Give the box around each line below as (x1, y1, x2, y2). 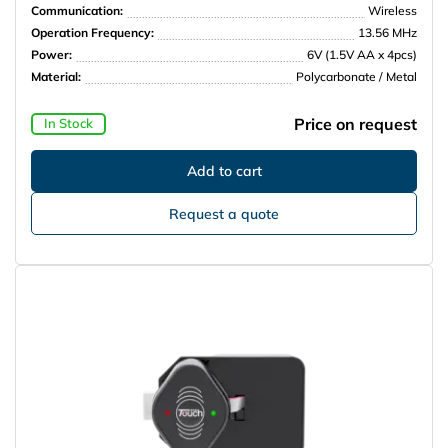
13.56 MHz (358, 24, 417, 40)
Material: (31, 68, 81, 84)
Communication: (31, 2, 123, 18)
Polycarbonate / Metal (296, 68, 417, 84)
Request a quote (169, 204, 279, 222)
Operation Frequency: (31, 24, 154, 40)
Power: (31, 46, 72, 62)
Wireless (368, 2, 417, 18)
